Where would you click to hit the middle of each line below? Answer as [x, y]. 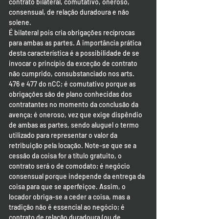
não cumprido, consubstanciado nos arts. [72, 74]
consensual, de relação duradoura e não [70, 12]
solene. [20, 22]
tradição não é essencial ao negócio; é [67, 207]
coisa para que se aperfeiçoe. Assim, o [68, 186]
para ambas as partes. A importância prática [76, 43]
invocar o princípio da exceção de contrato [74, 63]
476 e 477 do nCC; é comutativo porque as [73, 84]
